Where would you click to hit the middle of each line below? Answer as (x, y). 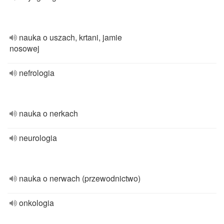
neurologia (38, 138)
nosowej (24, 48)
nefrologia (37, 73)
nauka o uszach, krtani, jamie (70, 37)
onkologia (36, 203)
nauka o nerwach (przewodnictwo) (80, 178)
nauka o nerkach (48, 113)
